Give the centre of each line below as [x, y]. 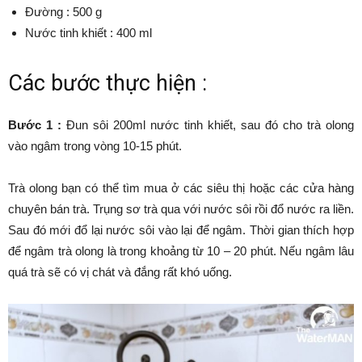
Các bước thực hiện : [107, 83]
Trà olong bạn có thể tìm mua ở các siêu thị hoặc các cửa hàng [181, 188]
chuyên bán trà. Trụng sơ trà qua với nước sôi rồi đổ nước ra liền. [181, 209]
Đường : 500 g [63, 12]
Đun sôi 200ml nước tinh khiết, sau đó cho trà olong [208, 125]
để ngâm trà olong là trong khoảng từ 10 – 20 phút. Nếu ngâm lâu [181, 251]
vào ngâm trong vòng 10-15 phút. [95, 146]
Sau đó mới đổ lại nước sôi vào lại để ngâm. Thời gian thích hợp [181, 230]
